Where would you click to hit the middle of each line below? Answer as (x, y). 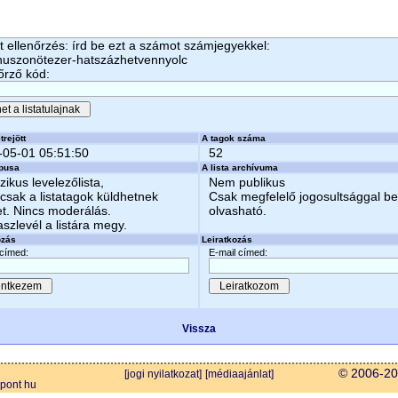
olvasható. (238, 211)
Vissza (199, 329)
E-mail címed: (238, 252)
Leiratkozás (227, 239)
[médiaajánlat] (239, 374)
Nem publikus (247, 182)
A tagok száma (234, 138)
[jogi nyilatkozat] (163, 374)
